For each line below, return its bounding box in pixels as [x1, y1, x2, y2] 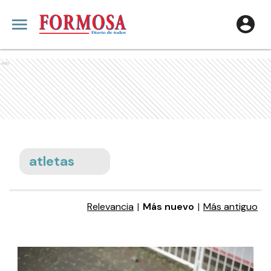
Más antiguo [203, 200, 258, 213]
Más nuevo [143, 200, 194, 213]
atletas [29, 152, 74, 170]
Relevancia [87, 200, 134, 213]
